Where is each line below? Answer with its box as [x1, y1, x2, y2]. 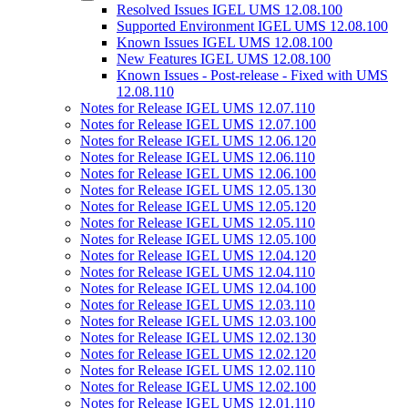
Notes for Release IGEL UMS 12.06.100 [80, 166, 316, 181]
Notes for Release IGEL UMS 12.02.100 [80, 379, 316, 394]
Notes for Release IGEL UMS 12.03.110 [80, 297, 315, 312]
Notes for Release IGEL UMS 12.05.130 [80, 182, 316, 198]
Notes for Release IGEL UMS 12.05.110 [80, 215, 315, 230]
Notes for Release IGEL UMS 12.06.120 [80, 133, 316, 148]
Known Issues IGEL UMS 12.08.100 [117, 35, 332, 50]
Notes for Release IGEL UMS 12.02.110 [80, 362, 315, 378]
